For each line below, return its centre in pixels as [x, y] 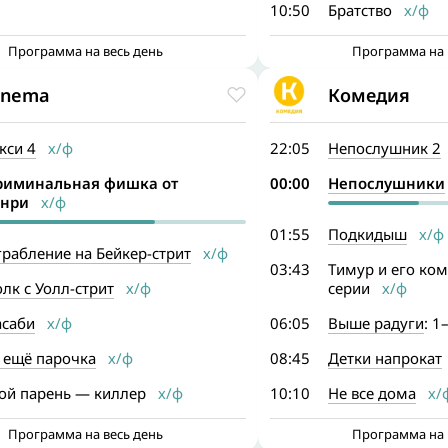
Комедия [368, 94]
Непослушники [386, 183]
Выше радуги [375, 323]
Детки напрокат [384, 358]
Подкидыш [367, 234]
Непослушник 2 [384, 148]
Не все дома [371, 393]
